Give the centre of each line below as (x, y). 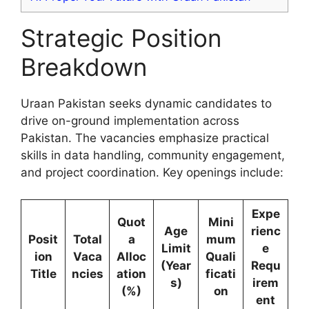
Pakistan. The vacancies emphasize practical (145, 138)
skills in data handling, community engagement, (153, 156)
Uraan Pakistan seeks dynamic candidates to (146, 104)
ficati (221, 273)
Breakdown (84, 67)
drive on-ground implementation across (130, 121)
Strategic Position (121, 38)
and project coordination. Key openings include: (152, 173)
